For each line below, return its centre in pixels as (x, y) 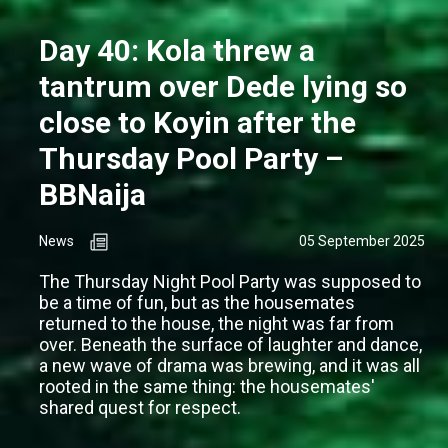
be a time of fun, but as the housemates (197, 303)
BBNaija (92, 195)
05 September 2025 (362, 241)
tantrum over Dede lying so (223, 87)
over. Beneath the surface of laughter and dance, (230, 345)
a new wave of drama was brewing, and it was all (229, 366)
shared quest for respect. (140, 408)
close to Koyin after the (197, 123)
